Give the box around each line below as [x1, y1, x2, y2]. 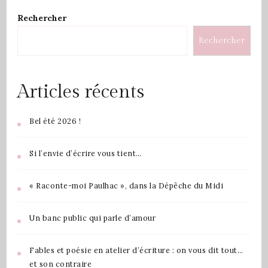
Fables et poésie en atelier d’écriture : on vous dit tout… [29, 245, 243, 255]
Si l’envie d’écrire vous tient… [29, 148, 142, 158]
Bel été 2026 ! [29, 115, 81, 126]
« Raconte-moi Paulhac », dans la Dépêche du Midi [29, 180, 223, 190]
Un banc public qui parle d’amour [29, 212, 156, 223]
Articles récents [17, 81, 144, 103]
